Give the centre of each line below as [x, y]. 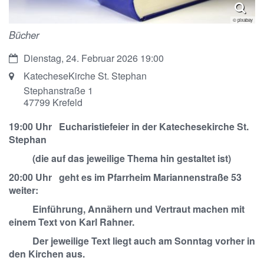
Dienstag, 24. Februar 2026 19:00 [94, 58]
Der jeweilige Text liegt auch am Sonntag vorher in [132, 240]
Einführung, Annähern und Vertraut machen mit [127, 209]
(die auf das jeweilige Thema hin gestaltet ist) [120, 158]
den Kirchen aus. [47, 253]
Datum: [23, 57]
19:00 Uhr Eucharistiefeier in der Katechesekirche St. [129, 126]
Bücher [24, 34]
